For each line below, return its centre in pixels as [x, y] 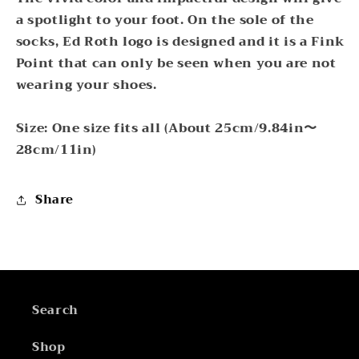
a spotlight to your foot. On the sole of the [165, 20]
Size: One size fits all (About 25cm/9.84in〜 [166, 128]
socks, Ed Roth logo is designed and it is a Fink [180, 42]
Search [55, 310]
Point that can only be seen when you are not [176, 63]
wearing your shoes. [86, 85]
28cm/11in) [56, 150]
